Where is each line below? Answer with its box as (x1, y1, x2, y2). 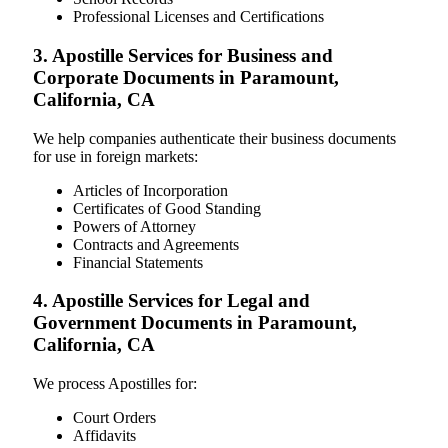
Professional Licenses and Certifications (73, 8, 324, 26)
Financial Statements (73, 253, 203, 271)
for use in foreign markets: (33, 147, 198, 165)
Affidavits (73, 427, 136, 444)
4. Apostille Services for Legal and (33, 290, 310, 312)
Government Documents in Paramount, (33, 312, 357, 334)
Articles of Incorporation (73, 181, 228, 199)
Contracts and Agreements (73, 235, 239, 253)
